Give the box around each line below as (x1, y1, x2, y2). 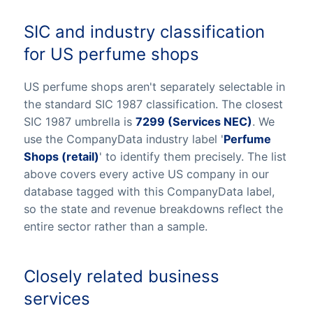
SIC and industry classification (23, 22, 265, 43)
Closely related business (23, 265, 219, 286)
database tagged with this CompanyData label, (23, 184, 275, 199)
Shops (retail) (23, 150, 99, 164)
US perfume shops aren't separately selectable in (23, 80, 285, 94)
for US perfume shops (23, 44, 199, 65)
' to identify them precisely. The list (99, 150, 286, 164)
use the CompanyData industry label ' (23, 132, 224, 147)
